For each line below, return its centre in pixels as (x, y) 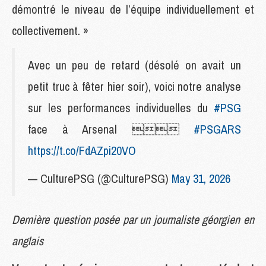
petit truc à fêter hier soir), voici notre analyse (134, 86)
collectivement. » (50, 30)
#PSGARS (217, 129)
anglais (28, 240)
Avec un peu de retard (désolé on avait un (134, 65)
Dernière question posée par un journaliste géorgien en (133, 219)
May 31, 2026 (201, 178)
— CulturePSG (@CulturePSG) (100, 178)
